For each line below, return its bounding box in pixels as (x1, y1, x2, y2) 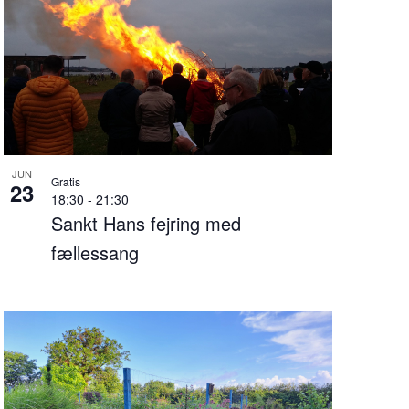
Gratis (50, 173, 80, 190)
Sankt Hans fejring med (50, 210, 241, 237)
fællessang (50, 239, 139, 267)
